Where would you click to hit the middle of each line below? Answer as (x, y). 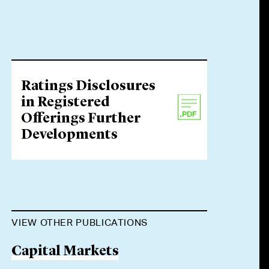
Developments (70, 135)
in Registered (66, 103)
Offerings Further (81, 119)
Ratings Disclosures (89, 87)
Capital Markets (65, 252)
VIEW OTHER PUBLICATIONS (80, 222)
